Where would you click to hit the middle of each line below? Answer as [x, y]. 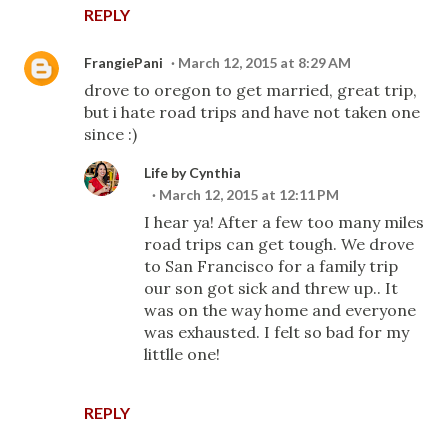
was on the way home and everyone [280, 310]
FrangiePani [123, 62]
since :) [110, 134]
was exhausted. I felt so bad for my [276, 332]
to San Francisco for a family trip [271, 266]
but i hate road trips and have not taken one [252, 112]
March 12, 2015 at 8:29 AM [264, 62]
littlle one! [182, 354]
